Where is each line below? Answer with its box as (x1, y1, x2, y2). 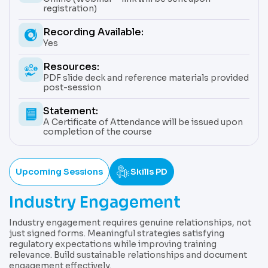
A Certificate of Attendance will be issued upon (43, 117, 243, 128)
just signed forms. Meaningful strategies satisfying (9, 228, 224, 239)
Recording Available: (43, 26, 144, 39)
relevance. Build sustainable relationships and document (9, 249, 247, 261)
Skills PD (130, 166, 167, 177)
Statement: (43, 105, 98, 118)
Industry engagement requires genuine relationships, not (9, 217, 251, 229)
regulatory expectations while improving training (9, 239, 217, 250)
